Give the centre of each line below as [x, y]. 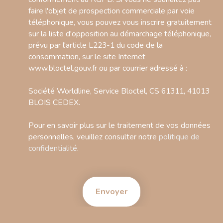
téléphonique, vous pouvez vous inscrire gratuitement [120, 22]
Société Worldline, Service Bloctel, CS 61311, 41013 [119, 91]
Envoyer [111, 191]
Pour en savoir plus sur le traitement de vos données [119, 125]
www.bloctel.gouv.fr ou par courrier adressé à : [108, 68]
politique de [179, 137]
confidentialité [53, 148]
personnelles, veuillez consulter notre [94, 137]
